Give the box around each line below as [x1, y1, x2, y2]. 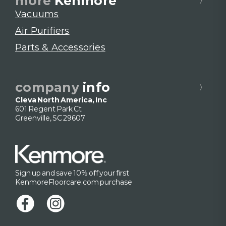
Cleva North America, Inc [15, 95, 107, 105]
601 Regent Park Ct [15, 104, 82, 114]
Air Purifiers [15, 25, 70, 37]
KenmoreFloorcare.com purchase [15, 178, 132, 187]
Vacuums [15, 9, 59, 20]
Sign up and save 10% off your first [15, 168, 129, 178]
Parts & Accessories [15, 42, 105, 53]
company [15, 80, 83, 95]
